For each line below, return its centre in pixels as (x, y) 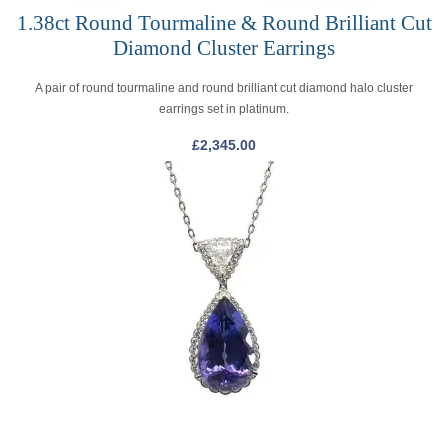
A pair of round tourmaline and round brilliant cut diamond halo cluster (224, 87)
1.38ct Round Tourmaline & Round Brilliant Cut (224, 22)
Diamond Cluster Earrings (224, 47)
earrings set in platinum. (224, 108)
